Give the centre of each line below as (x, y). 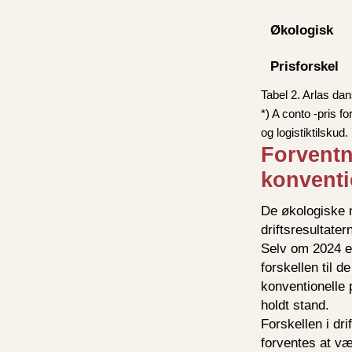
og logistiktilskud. (304, 132)
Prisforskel (304, 66)
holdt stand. (295, 305)
